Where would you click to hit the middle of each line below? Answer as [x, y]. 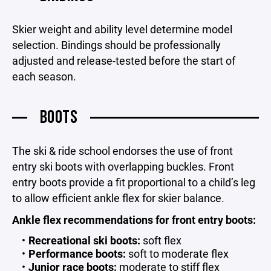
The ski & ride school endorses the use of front [122, 151]
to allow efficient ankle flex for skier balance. [118, 198]
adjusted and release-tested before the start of [124, 60]
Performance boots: [77, 253]
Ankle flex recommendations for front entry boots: [134, 220]
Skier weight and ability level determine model [122, 29]
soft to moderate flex [177, 253]
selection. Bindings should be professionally [116, 45]
